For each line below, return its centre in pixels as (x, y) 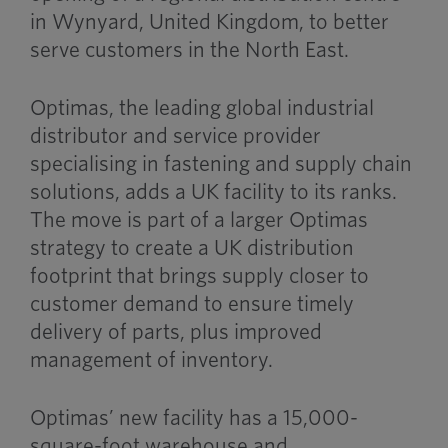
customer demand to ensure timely (191, 304)
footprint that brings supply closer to (199, 276)
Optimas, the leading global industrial (201, 108)
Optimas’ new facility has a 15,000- (193, 418)
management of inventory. (151, 360)
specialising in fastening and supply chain (220, 164)
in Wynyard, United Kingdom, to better (209, 22)
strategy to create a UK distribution (191, 248)
